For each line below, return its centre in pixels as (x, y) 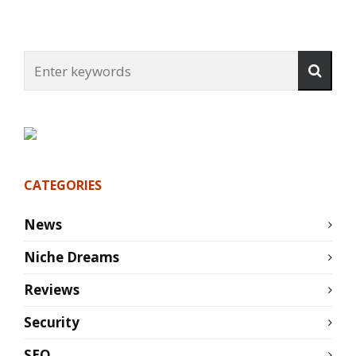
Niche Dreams (72, 257)
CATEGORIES (63, 185)
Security (52, 322)
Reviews (52, 289)
